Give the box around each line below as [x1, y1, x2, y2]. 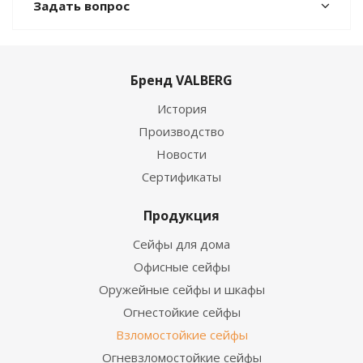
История [156, 100, 207, 117]
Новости [156, 146, 207, 162]
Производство [139, 123, 224, 139]
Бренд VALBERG [130, 71, 233, 89]
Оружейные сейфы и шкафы [98, 281, 265, 297]
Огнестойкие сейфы [122, 304, 241, 320]
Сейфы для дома [133, 236, 230, 252]
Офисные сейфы [133, 258, 230, 275]
